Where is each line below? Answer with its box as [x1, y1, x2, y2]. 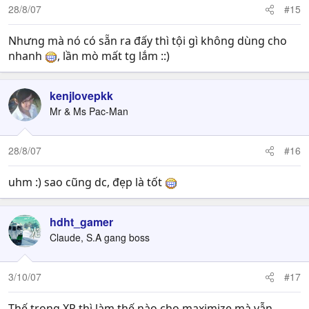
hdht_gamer [50, 213, 113, 230]
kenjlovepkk [50, 87, 113, 103]
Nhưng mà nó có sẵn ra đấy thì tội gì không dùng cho [8, 32, 287, 48]
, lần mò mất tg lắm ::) [57, 48, 170, 63]
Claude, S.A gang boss [50, 230, 150, 244]
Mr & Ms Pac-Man [50, 103, 128, 118]
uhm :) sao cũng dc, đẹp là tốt [8, 174, 165, 190]
